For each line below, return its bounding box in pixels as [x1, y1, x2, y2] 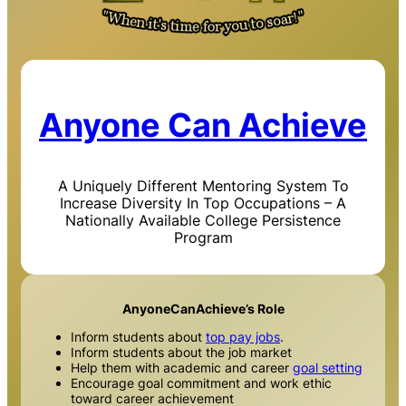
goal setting [293, 360, 362, 376]
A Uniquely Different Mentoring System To [57, 176, 349, 195]
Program [173, 227, 233, 246]
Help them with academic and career [71, 360, 293, 376]
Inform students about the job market [71, 344, 292, 361]
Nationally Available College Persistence [65, 210, 341, 229]
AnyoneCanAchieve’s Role [121, 301, 285, 317]
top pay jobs [206, 329, 280, 345]
